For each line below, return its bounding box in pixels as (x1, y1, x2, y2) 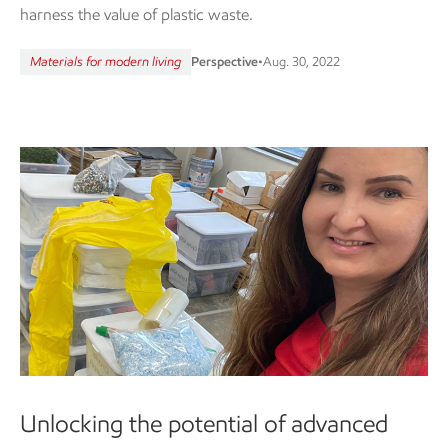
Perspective (191, 54, 258, 70)
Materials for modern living (30, 54, 181, 70)
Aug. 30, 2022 (263, 54, 340, 70)
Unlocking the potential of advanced (20, 408, 388, 438)
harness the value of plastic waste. (20, 5, 253, 25)
